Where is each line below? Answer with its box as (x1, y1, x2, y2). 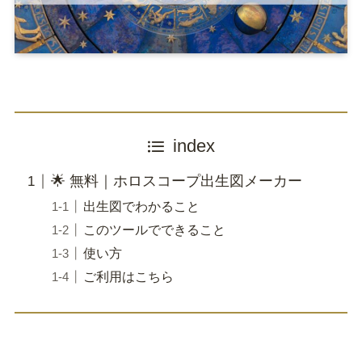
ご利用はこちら (83, 268, 174, 284)
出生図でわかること (83, 198, 200, 213)
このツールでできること (83, 221, 225, 237)
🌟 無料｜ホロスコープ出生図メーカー (50, 173, 302, 190)
